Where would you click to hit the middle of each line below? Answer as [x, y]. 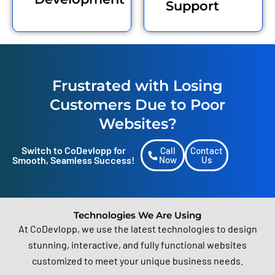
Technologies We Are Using [137, 215]
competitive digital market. [72, 15]
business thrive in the [72, 5]
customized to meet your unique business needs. [137, 260]
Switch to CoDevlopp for [73, 150]
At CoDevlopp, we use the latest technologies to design [137, 228]
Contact [206, 151]
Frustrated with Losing [137, 86]
